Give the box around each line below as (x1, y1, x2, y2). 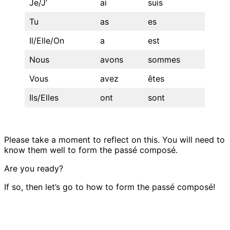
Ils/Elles (29, 92, 59, 103)
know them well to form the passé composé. (4, 145, 178, 156)
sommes (148, 54, 180, 65)
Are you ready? (4, 163, 63, 174)
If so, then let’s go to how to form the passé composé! (4, 182, 215, 193)
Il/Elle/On (29, 35, 64, 46)
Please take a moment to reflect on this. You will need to (4, 135, 225, 145)
